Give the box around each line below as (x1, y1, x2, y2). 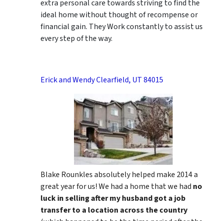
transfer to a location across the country (40, 204, 187, 216)
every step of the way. (40, 33, 112, 44)
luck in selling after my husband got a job (40, 192, 185, 204)
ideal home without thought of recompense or (40, 9, 198, 20)
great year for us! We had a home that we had (40, 181, 191, 192)
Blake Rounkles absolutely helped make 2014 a (40, 169, 198, 180)
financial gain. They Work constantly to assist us (40, 21, 203, 32)
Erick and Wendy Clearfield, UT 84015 (40, 74, 163, 85)
